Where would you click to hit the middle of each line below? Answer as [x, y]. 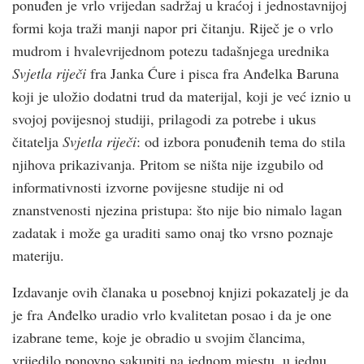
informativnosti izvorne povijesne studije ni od [148, 187]
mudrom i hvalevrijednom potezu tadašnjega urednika [171, 51]
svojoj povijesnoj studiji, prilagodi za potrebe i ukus [164, 119]
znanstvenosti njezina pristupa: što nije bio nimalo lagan [177, 210]
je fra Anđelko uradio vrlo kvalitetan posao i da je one [172, 315]
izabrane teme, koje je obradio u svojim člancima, [159, 338]
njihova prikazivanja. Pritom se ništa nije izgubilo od [168, 165]
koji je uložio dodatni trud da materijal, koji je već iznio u [182, 96]
